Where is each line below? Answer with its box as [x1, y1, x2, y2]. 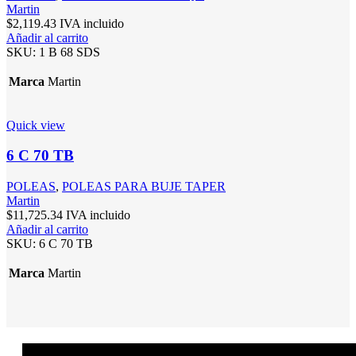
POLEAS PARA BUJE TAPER [62, 180, 226, 194]
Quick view [6, 118, 65, 132]
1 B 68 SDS [39, 44, 100, 59]
